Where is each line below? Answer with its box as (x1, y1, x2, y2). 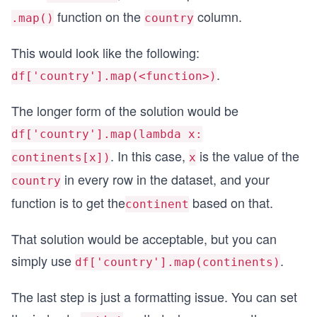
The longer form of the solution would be (11, 101, 238, 120)
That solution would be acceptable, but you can (11, 229, 277, 248)
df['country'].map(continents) (75, 255, 280, 269)
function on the (54, 7, 144, 25)
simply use (11, 251, 75, 270)
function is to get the (11, 193, 125, 212)
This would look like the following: (11, 43, 200, 62)
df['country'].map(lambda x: (11, 127, 202, 141)
